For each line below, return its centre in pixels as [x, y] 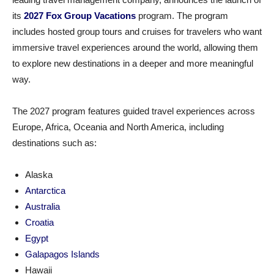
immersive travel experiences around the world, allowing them [135, 47]
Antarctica [45, 191]
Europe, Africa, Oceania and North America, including [118, 127]
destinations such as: [54, 143]
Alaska [39, 175]
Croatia [39, 222]
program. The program [183, 16]
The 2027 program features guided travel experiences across [134, 111]
